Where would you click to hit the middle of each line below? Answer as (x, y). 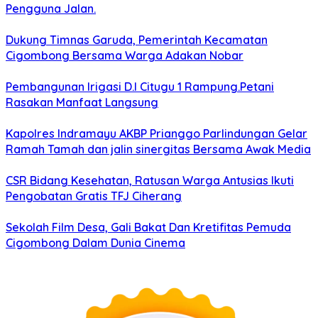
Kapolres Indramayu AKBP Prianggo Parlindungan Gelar (157, 134)
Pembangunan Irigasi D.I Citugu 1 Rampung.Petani (140, 87)
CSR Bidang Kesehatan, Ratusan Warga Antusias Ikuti (150, 181)
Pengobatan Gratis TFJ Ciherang (94, 196)
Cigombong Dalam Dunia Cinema (95, 243)
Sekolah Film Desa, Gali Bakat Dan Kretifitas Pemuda (148, 227)
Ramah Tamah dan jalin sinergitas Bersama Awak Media (158, 149)
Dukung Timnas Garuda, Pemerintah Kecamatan (137, 40)
